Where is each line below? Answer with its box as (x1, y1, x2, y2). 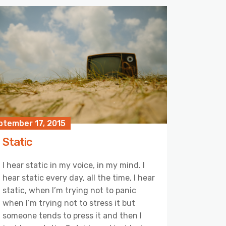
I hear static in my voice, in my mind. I (3, 160, 145, 171)
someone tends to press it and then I (3, 211, 142, 221)
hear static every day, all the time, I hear (3, 173, 155, 183)
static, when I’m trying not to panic (3, 186, 136, 196)
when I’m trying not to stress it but (3, 198, 135, 208)
